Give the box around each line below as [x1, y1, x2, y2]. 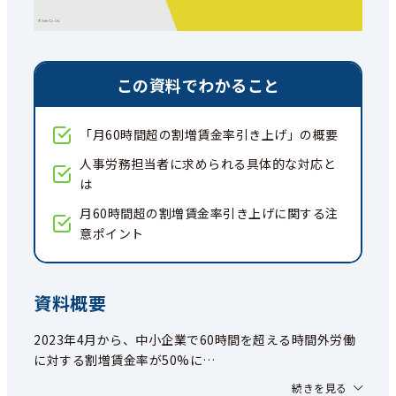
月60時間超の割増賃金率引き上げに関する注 [80, 204, 339, 223]
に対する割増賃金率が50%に [34, 351, 202, 369]
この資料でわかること [116, 73, 280, 97]
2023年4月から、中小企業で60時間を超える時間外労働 [34, 331, 355, 349]
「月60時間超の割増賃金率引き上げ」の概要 [80, 126, 339, 144]
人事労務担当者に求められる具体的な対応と [80, 155, 336, 173]
